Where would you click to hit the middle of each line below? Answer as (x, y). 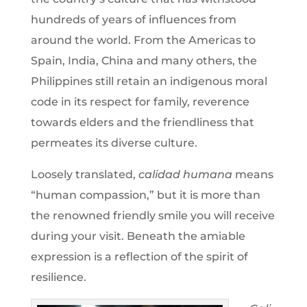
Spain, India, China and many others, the (144, 60)
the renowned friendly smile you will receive (152, 215)
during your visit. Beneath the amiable (138, 236)
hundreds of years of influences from (133, 19)
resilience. (58, 277)
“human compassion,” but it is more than (145, 195)
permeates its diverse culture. (114, 143)
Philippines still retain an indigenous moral (149, 81)
